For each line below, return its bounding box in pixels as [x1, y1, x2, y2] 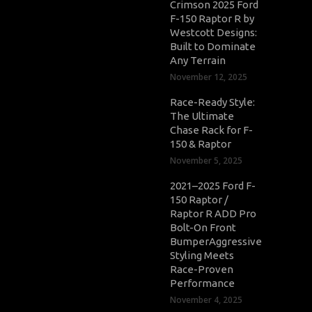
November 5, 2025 [170, 154, 242, 166]
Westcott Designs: [170, 26, 257, 38]
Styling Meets [170, 249, 234, 261]
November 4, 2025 [170, 293, 242, 306]
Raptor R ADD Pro [170, 207, 256, 219]
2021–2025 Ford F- [170, 179, 256, 192]
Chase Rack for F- [170, 123, 253, 136]
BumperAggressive [170, 235, 262, 247]
